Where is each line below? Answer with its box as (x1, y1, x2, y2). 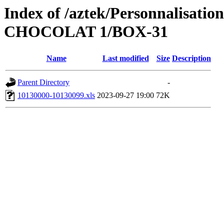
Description (172, 54, 211, 63)
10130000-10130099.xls (17, 91, 95, 100)
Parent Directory (17, 78, 69, 87)
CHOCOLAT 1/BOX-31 (4, 22, 168, 40)
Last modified (102, 54, 149, 63)
